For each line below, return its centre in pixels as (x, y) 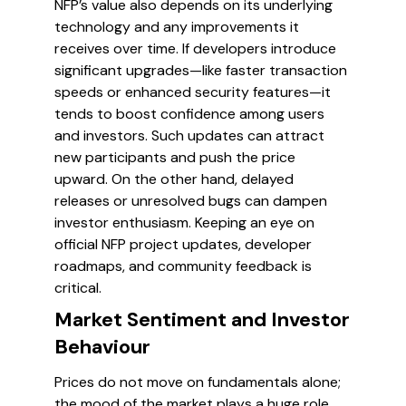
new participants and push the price (175, 157)
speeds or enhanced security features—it (193, 92)
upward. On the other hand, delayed (174, 179)
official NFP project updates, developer (183, 244)
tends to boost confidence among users (189, 114)
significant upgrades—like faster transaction (201, 70)
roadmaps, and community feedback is (183, 266)
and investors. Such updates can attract (189, 135)
